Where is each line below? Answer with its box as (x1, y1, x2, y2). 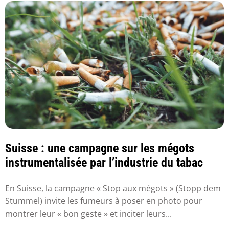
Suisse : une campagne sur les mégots (5, 141, 194, 156)
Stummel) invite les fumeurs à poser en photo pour (5, 195, 202, 207)
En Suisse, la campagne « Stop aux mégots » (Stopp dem (5, 182, 221, 194)
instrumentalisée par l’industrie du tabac (5, 155, 203, 170)
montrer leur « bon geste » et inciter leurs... (5, 208, 172, 219)
